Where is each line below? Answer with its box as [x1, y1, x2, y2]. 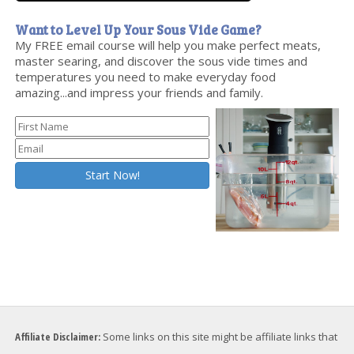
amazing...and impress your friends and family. [15, 85, 264, 101]
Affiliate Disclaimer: [15, 329, 101, 344]
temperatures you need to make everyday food [15, 69, 277, 85]
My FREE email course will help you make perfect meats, [15, 37, 322, 54]
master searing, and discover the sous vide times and [15, 53, 308, 70]
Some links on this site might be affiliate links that [100, 329, 338, 344]
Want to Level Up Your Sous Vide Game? [15, 21, 262, 40]
